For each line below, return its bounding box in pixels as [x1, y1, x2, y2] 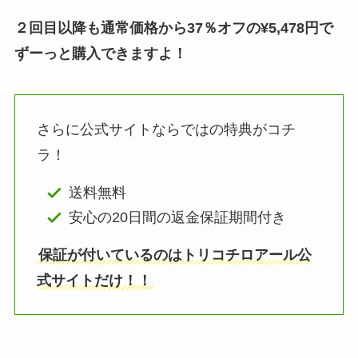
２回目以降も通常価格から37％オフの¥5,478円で [14, 19, 333, 36]
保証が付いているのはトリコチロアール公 [38, 246, 312, 263]
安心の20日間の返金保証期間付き [69, 209, 287, 225]
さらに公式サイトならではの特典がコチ [36, 121, 296, 138]
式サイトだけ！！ [36, 272, 152, 288]
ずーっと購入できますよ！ [14, 45, 187, 62]
